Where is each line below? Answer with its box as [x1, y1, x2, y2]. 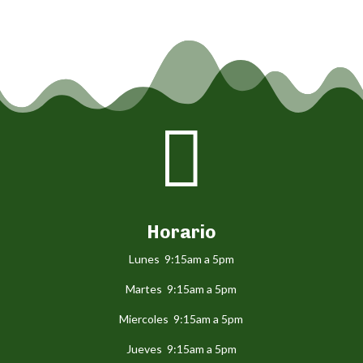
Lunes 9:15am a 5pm [128, 252, 234, 266]
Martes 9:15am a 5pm [126, 282, 237, 296]
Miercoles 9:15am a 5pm [119, 312, 244, 326]
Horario [146, 221, 216, 243]
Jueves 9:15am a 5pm [126, 342, 237, 356]
